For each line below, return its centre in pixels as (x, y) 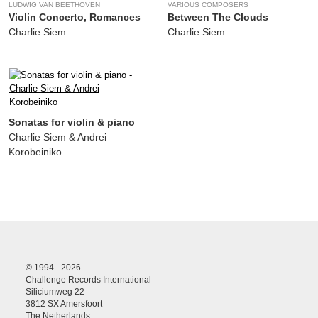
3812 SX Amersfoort (64, 304)
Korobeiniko (35, 152)
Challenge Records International (88, 280)
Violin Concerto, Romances (75, 17)
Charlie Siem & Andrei (57, 137)
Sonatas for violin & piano (72, 122)
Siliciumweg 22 (55, 292)
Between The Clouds (218, 17)
